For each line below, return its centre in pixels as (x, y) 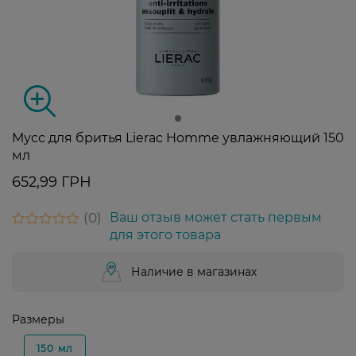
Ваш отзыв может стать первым (216, 218)
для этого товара (165, 235)
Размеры (38, 320)
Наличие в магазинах (194, 272)
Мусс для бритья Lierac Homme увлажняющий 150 (178, 138)
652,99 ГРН (52, 182)
